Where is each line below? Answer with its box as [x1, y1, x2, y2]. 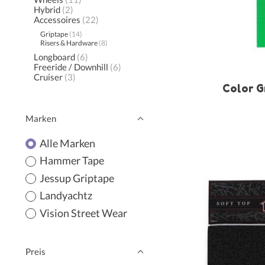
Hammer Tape [39, 154, 104, 167]
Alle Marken [39, 137, 95, 150]
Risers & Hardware [40, 38, 98, 48]
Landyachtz [39, 189, 92, 202]
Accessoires [33, 15, 80, 25]
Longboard [33, 51, 75, 62]
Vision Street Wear [39, 206, 127, 219]
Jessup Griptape [39, 172, 114, 185]
